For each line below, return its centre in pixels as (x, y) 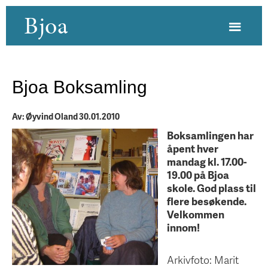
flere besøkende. (207, 201)
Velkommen (196, 214)
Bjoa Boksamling (80, 87)
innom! (183, 227)
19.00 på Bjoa (198, 175)
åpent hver (193, 148)
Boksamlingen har (210, 135)
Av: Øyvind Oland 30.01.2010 (66, 116)
